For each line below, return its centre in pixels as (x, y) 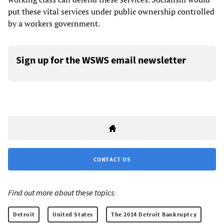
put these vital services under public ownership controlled (111, 11)
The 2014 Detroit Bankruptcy (154, 214)
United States (73, 214)
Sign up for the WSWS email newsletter (101, 59)
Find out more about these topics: (62, 192)
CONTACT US (112, 159)
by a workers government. (54, 23)
